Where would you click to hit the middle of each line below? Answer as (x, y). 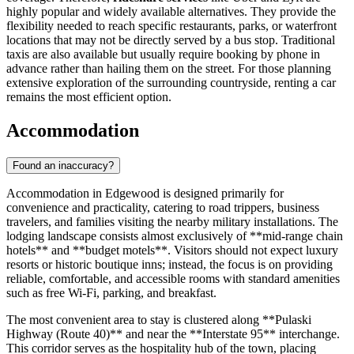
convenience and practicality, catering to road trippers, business (163, 208)
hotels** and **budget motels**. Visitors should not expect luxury (172, 250)
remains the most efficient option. (89, 97)
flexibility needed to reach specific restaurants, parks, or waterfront (171, 26)
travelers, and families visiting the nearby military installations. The (172, 222)
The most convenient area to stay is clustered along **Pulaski (159, 320)
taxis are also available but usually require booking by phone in (163, 55)
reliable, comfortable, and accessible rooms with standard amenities (173, 279)
